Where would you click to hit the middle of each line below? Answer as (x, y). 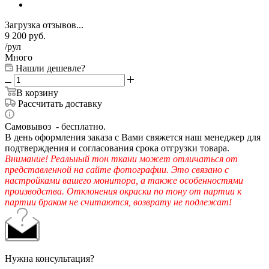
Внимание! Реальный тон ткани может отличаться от (121, 159)
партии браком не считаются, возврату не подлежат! (118, 202)
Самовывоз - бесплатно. (55, 126)
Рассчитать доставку (60, 103)
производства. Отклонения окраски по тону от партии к (123, 191)
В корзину (37, 92)
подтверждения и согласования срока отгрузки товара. (117, 148)
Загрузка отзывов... (44, 25)
